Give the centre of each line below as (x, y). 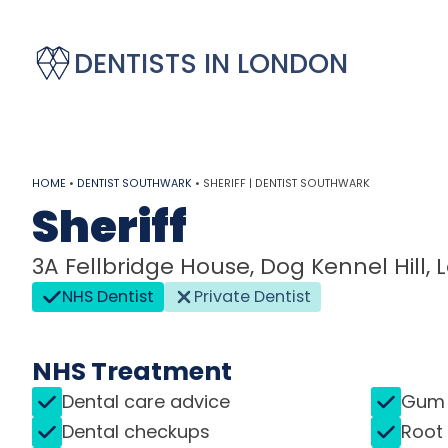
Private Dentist (252, 296)
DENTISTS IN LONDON (211, 63)
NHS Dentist (108, 296)
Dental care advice (146, 402)
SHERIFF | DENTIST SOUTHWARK (286, 183)
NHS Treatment (132, 371)
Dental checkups (136, 432)
